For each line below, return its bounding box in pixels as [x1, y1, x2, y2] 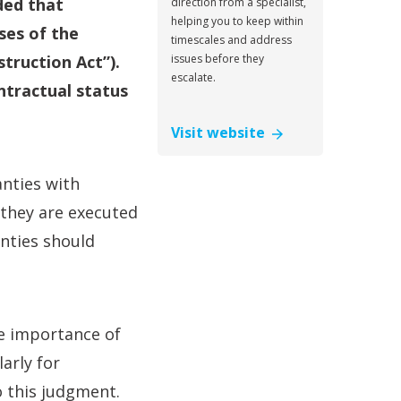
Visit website [171, 123, 272, 142]
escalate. [171, 70, 216, 85]
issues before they [171, 51, 264, 66]
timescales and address [171, 32, 292, 47]
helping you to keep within [171, 13, 303, 29]
